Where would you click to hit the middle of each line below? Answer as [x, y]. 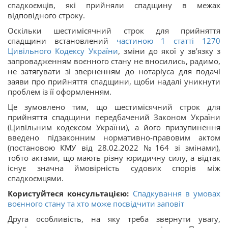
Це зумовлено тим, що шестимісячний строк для [114, 107]
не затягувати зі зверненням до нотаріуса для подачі [114, 71]
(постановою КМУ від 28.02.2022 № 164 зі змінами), [114, 148]
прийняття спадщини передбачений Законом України [114, 117]
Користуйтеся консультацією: [68, 193]
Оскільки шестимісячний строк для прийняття [114, 31]
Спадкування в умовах [176, 193]
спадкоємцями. [36, 178]
